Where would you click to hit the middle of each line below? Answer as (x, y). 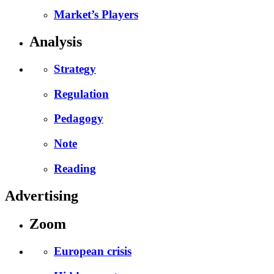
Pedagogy (79, 119)
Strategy (75, 68)
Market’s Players (96, 14)
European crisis (93, 251)
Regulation (81, 94)
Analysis (56, 41)
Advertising (42, 195)
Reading (75, 168)
